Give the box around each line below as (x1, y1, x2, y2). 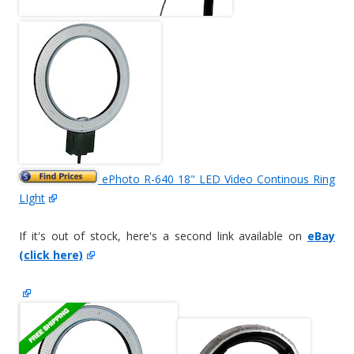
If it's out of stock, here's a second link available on (19, 228, 307, 244)
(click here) (19, 247, 83, 263)
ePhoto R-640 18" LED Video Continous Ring (98, 171, 335, 187)
